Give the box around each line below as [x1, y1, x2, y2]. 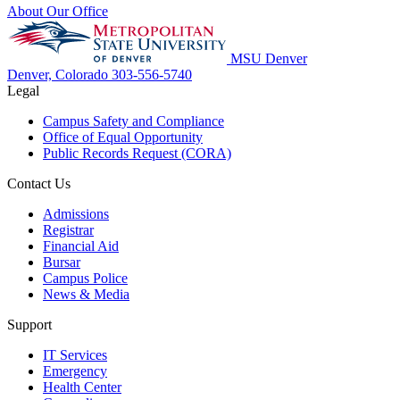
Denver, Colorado [7, 66, 112, 82]
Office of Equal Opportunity [43, 129, 203, 145]
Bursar [43, 254, 80, 270]
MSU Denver [230, 50, 307, 66]
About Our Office [7, 3, 108, 19]
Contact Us [7, 175, 71, 191]
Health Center [43, 379, 121, 395]
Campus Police [43, 270, 128, 286]
